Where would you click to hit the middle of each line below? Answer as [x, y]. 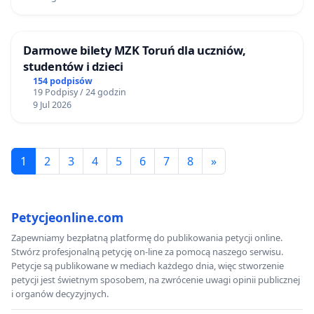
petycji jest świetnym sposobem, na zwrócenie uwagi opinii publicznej [156, 280]
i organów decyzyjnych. [60, 294]
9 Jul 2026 [52, 105]
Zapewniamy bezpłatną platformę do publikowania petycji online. [147, 238]
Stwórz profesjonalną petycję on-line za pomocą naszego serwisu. [147, 252]
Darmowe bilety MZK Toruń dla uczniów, [135, 50]
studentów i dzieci [73, 67]
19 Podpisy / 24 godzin [79, 93]
